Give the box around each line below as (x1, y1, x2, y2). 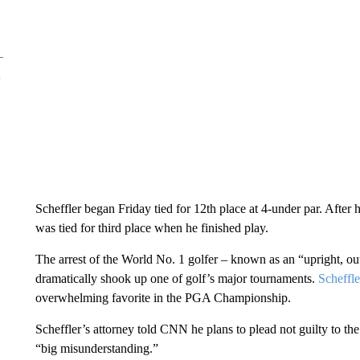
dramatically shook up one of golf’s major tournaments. (35, 272, 318, 285)
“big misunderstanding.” (35, 342, 158, 355)
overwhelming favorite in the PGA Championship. (35, 291, 291, 305)
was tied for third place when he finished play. (35, 221, 268, 235)
